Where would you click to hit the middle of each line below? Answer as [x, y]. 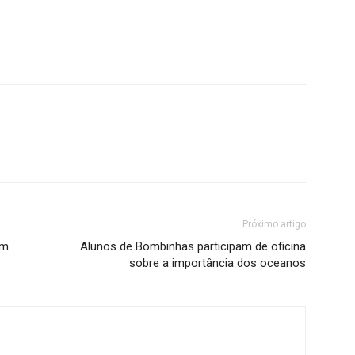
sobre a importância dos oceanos [218, 263]
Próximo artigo [274, 224]
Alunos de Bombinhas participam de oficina [193, 246]
